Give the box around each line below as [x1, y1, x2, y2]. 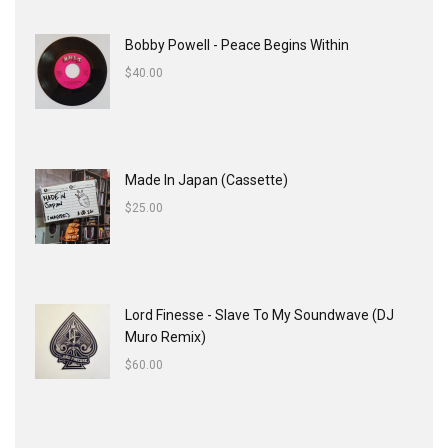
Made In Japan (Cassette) [125, 172, 288, 189]
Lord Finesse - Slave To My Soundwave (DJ [125, 307, 394, 324]
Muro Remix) [125, 329, 206, 346]
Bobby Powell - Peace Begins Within [125, 37, 349, 54]
